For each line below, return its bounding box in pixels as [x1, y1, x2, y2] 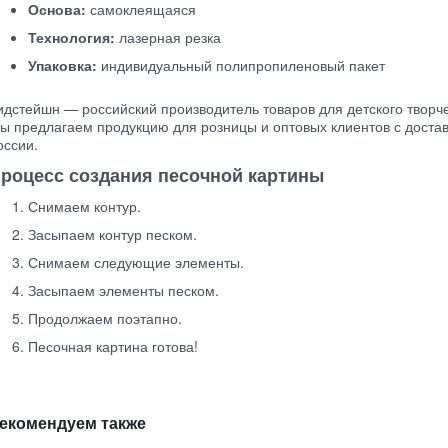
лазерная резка [115, 27, 221, 47]
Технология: [28, 27, 115, 47]
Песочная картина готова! [28, 336, 198, 356]
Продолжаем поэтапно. [28, 308, 182, 328]
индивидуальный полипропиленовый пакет [97, 55, 385, 75]
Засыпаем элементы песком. [28, 280, 219, 300]
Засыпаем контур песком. [28, 224, 197, 244]
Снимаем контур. [28, 196, 141, 216]
